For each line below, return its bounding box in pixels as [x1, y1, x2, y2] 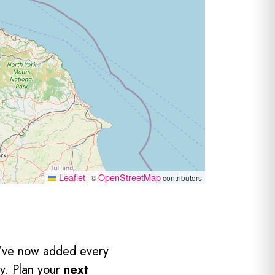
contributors [161, 172, 202, 184]
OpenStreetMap [98, 171, 161, 184]
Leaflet [56, 171, 85, 184]
